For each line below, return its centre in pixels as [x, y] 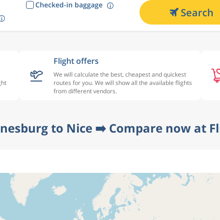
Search [197, 12]
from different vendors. [85, 91]
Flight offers [76, 61]
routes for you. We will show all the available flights [123, 83]
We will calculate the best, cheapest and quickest [120, 74]
